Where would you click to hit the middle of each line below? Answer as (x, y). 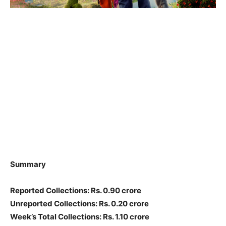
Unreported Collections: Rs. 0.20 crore (79, 203)
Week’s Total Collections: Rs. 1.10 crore (80, 216)
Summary (28, 164)
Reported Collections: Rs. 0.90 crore (76, 190)
